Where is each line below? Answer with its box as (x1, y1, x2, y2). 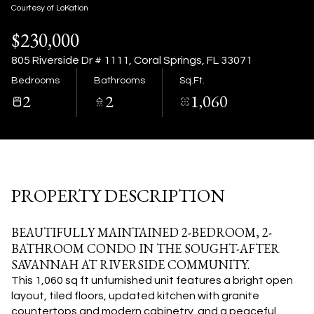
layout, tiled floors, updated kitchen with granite (11, 290, 259, 301)
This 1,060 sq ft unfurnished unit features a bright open (11, 275, 293, 286)
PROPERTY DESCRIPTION (11, 184, 225, 207)
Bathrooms (94, 75, 145, 86)
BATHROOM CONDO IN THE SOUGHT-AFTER (11, 240, 280, 257)
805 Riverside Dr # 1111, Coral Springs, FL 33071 (11, 55, 252, 66)
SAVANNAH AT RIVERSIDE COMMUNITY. (11, 257, 250, 273)
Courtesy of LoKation (11, 4, 88, 13)
